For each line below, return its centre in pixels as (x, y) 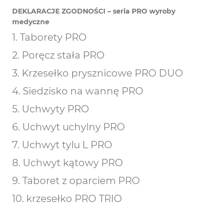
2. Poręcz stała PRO (58, 55)
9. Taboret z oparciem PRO (76, 181)
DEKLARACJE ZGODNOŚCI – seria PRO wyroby (94, 11)
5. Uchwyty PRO (51, 109)
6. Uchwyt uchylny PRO (69, 127)
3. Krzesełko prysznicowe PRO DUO (98, 73)
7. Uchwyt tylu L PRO (62, 145)
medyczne (31, 22)
